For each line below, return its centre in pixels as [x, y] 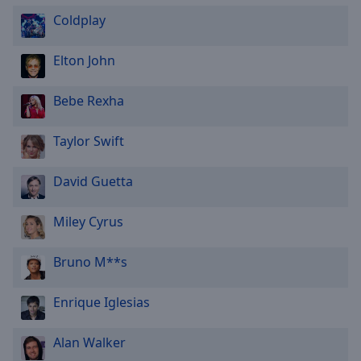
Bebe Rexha [89, 101]
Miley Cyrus [88, 222]
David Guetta [93, 181]
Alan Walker [89, 342]
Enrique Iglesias [102, 302]
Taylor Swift [89, 141]
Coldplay [79, 20]
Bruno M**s [90, 262]
